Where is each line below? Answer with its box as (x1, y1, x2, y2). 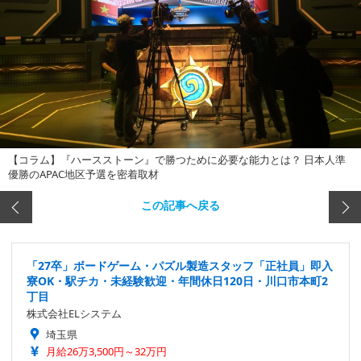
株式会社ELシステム (27, 305, 122, 321)
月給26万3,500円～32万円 (46, 343, 167, 359)
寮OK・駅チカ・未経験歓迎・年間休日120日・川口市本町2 (27, 272, 328, 288)
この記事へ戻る (141, 198, 220, 210)
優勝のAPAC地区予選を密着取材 (8, 166, 159, 181)
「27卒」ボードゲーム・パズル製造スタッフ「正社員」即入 (27, 257, 333, 273)
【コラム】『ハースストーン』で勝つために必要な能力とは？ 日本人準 (8, 151, 346, 167)
